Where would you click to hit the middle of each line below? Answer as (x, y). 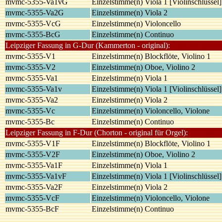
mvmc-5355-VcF (32, 198)
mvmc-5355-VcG (33, 23)
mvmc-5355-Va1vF (36, 176)
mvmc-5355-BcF (32, 209)
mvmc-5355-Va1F (34, 165)
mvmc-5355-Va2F (34, 187)
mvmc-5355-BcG (33, 34)
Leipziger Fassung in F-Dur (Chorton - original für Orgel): (97, 132)
